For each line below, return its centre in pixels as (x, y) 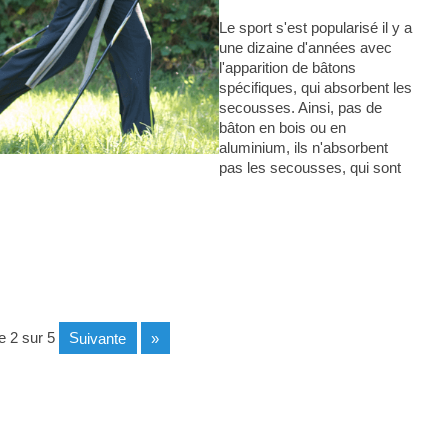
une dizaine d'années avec (305, 48)
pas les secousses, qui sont (309, 168)
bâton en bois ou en (282, 128)
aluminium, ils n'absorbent (303, 148)
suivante (103, 338)
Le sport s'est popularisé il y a (315, 28)
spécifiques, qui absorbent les (315, 88)
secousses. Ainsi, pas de (300, 108)
